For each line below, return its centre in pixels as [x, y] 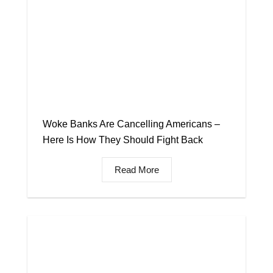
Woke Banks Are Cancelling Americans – [131, 124]
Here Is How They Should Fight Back [123, 140]
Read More [136, 169]
